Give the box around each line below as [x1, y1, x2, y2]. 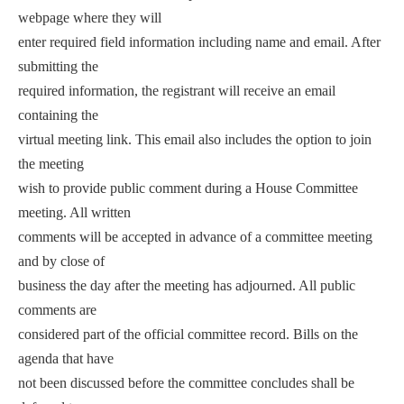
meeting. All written [18, 204, 131, 220]
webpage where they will [18, 9, 161, 25]
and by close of [18, 252, 105, 269]
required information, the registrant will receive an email [18, 82, 335, 98]
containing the [18, 106, 98, 123]
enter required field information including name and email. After [18, 33, 381, 50]
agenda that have [18, 350, 114, 366]
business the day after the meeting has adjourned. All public [18, 277, 355, 293]
